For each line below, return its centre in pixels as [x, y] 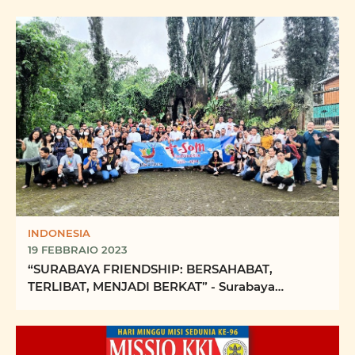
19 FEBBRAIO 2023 [78, 250]
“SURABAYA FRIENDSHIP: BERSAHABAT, [150, 269]
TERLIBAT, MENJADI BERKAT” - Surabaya [151, 286]
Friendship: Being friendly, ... [113, 304]
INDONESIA [59, 233]
